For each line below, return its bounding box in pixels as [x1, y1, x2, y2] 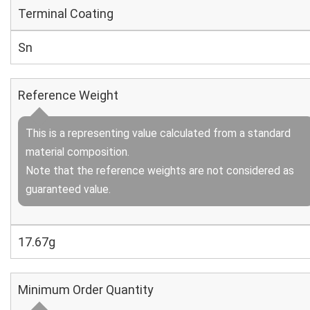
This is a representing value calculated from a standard [26, 127, 291, 140]
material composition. [26, 145, 129, 158]
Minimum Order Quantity [18, 282, 154, 297]
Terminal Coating [18, 6, 113, 21]
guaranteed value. [26, 183, 111, 196]
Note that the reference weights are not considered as [26, 164, 294, 177]
